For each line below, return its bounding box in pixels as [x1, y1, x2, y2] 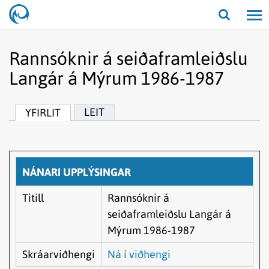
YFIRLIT [25, 106, 61, 119]
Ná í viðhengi [107, 248, 171, 261]
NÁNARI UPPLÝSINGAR [22, 166, 131, 178]
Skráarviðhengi [22, 248, 95, 261]
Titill [22, 192, 44, 204]
